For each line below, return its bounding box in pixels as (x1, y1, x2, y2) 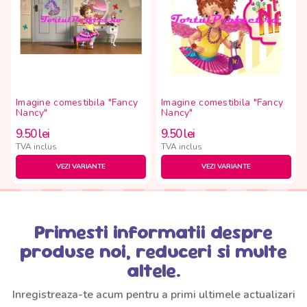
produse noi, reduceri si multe (20, 238, 287, 263)
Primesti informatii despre (34, 219, 273, 244)
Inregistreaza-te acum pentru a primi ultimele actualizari (12, 287, 295, 302)
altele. (126, 258, 181, 282)
